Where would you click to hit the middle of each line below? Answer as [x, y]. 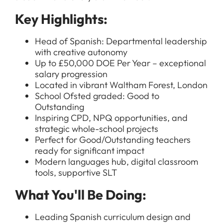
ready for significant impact [90, 151]
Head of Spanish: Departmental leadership [121, 41]
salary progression [71, 74]
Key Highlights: [61, 19]
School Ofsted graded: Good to [97, 96]
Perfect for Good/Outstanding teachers [113, 140]
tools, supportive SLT [76, 172]
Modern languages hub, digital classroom [116, 162]
